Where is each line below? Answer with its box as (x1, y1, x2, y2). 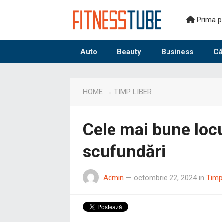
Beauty (117, 47, 141, 56)
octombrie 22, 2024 (134, 173, 197, 182)
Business (161, 47, 193, 56)
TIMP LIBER (114, 87, 152, 96)
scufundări (83, 141, 166, 161)
